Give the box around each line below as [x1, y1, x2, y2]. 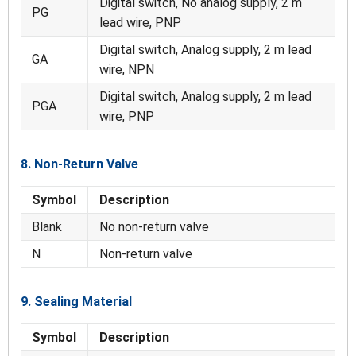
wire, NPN [99, 62, 154, 78]
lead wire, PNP [99, 15, 181, 31]
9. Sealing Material [21, 294, 132, 310]
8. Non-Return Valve [21, 157, 138, 172]
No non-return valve [99, 219, 209, 235]
